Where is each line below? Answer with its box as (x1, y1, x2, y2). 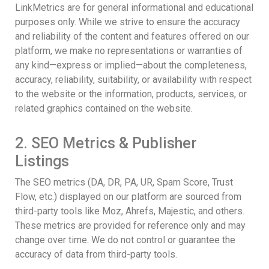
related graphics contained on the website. (15, 102, 193, 114)
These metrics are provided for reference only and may (15, 219, 246, 231)
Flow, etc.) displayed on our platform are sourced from (15, 190, 241, 202)
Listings (15, 152, 69, 170)
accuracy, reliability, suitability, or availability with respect (15, 73, 252, 85)
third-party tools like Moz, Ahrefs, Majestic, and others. (15, 205, 244, 217)
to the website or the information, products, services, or (15, 88, 247, 100)
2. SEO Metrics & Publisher (15, 134, 197, 152)
